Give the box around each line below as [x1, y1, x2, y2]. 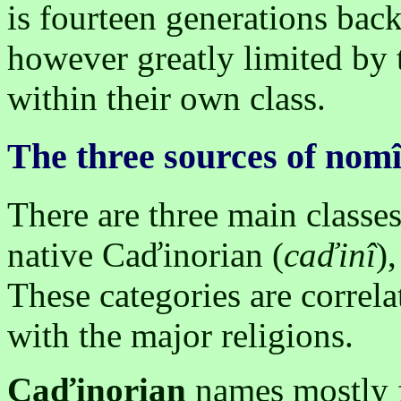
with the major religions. [7, 315, 354, 354]
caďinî [284, 235, 376, 274]
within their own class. [7, 79, 326, 118]
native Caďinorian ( [7, 235, 284, 274]
